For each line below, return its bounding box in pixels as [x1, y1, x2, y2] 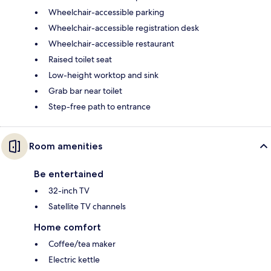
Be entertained [34, 168, 103, 180]
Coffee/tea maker [48, 238, 116, 250]
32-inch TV [48, 185, 90, 197]
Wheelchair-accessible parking [48, 7, 165, 18]
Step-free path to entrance [48, 101, 151, 113]
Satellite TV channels [48, 201, 126, 212]
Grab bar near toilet [48, 85, 122, 97]
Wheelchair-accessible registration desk [48, 22, 199, 34]
